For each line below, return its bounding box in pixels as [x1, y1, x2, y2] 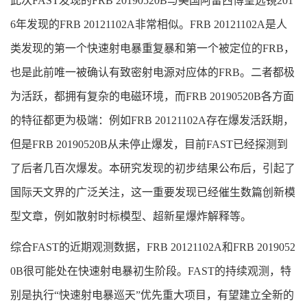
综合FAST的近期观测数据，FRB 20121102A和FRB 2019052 [10, 241, 295, 254]
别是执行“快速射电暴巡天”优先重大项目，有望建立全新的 [10, 289, 294, 302]
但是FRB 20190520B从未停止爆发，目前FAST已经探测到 [10, 138, 288, 151]
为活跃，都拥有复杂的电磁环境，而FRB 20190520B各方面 [10, 90, 294, 103]
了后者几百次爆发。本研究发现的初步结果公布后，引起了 [10, 162, 295, 175]
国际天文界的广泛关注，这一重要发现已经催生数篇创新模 [10, 186, 295, 199]
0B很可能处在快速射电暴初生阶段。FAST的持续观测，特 [10, 265, 291, 278]
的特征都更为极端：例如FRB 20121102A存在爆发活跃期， [10, 114, 294, 127]
